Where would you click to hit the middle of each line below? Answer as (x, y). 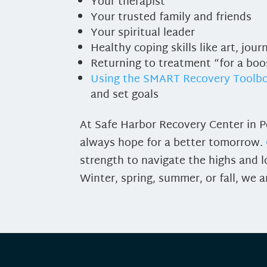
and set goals (125, 95)
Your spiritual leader (143, 33)
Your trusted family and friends (171, 17)
